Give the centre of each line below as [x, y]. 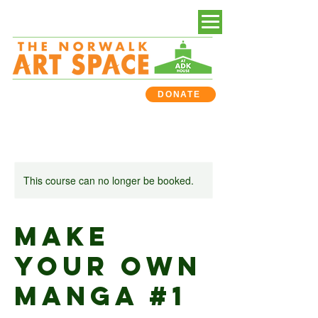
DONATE [179, 94]
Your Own [108, 266]
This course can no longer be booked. [109, 180]
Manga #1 [100, 296]
